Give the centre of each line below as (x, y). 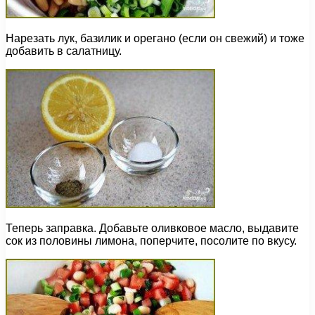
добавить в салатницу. (64, 51)
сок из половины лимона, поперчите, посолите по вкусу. (151, 241)
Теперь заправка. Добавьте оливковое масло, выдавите (152, 229)
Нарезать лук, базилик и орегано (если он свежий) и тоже (155, 39)
